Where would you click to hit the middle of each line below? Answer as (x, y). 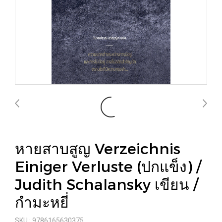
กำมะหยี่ (42, 202)
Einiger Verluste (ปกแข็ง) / (108, 166)
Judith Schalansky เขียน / (107, 184)
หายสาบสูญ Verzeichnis (98, 148)
